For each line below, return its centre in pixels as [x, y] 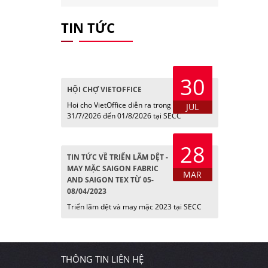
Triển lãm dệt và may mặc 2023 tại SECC [134, 207]
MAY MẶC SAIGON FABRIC [113, 168]
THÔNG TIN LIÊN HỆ [102, 259]
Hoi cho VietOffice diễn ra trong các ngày [135, 105]
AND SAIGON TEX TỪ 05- [110, 180]
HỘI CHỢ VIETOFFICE [104, 89]
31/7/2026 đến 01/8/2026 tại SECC [124, 116]
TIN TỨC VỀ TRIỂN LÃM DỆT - [118, 157]
